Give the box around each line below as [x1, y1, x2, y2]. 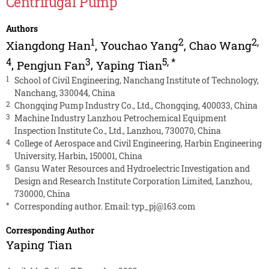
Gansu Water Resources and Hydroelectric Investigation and [14, 162, 250, 174]
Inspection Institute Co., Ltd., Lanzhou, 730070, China [14, 124, 221, 136]
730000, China [14, 187, 70, 199]
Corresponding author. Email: [14, 200, 131, 212]
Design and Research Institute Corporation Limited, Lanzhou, [14, 175, 252, 187]
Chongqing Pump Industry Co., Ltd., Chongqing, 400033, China [14, 99, 258, 111]
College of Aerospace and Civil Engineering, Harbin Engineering [14, 137, 262, 149]
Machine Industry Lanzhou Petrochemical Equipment [14, 112, 226, 124]
